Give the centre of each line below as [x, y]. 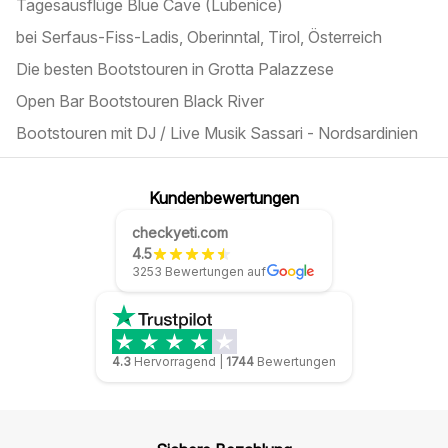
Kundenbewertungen [224, 198]
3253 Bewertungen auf [199, 271]
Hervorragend [175, 361]
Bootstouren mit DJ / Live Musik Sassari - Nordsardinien [217, 133]
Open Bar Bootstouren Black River [140, 101]
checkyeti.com [180, 232]
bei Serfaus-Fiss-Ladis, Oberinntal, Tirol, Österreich [199, 37]
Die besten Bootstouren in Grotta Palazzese [175, 69]
